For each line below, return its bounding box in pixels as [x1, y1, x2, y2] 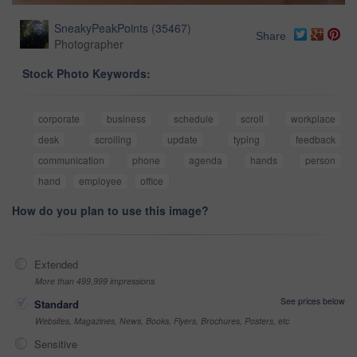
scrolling [95, 131, 131, 146]
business [107, 111, 147, 125]
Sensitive [34, 335, 77, 351]
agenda [188, 152, 222, 167]
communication [38, 152, 104, 167]
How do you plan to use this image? [12, 202, 209, 218]
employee [79, 173, 122, 187]
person [305, 152, 335, 167]
